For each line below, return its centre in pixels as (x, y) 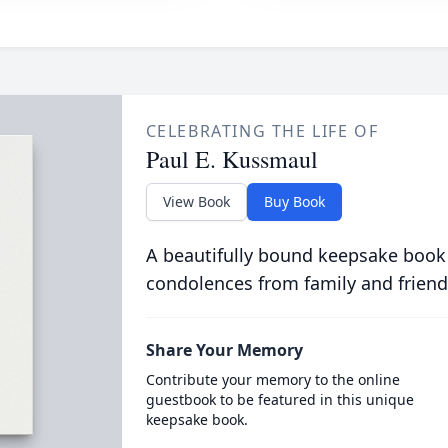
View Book (196, 201)
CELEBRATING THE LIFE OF (262, 131)
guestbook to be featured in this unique (279, 399)
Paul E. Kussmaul (231, 159)
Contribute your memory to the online (272, 379)
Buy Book (294, 201)
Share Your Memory (224, 350)
